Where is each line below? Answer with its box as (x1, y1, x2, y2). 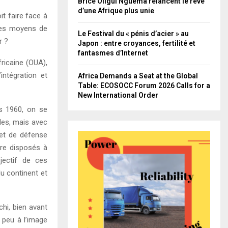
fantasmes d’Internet (78, 48, 148, 57)
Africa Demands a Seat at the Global (78, 71, 198, 80)
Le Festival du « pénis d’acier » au (78, 29, 189, 38)
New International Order (78, 91, 158, 99)
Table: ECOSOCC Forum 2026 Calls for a (78, 81, 210, 90)
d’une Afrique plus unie (78, 6, 154, 15)
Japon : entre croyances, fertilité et (78, 39, 195, 47)
